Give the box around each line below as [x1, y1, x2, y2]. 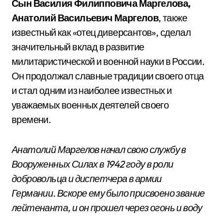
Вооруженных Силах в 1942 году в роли [12, 158, 173, 170]
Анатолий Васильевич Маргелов [12, 12, 159, 24]
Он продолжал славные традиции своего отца [12, 70, 204, 82]
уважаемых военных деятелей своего [12, 99, 169, 111]
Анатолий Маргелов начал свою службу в [12, 143, 186, 155]
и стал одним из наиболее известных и [12, 84, 172, 96]
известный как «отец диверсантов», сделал [12, 26, 191, 38]
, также [158, 12, 187, 24]
